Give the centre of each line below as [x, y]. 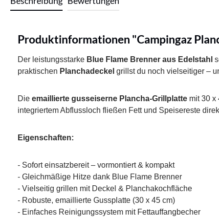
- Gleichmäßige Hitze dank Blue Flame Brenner [100, 177]
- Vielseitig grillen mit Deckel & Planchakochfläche [105, 189]
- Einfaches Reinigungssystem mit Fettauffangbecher [109, 212]
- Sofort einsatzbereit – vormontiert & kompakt [96, 165]
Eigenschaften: [46, 138]
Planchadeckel [87, 71]
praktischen [39, 71]
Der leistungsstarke [52, 60]
